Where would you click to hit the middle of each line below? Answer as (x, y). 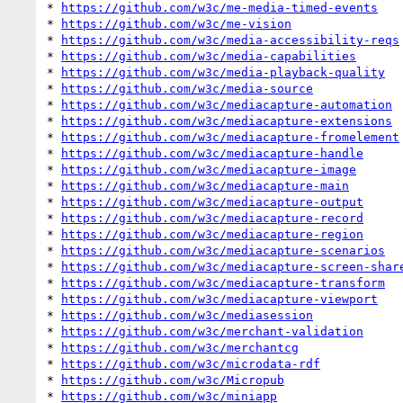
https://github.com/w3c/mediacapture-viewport (219, 299)
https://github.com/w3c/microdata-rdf (191, 363)
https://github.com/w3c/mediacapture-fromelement (230, 137)
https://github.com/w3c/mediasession (187, 315)
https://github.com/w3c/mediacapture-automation (227, 104)
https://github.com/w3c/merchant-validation (212, 331)
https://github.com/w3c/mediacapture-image (209, 169)
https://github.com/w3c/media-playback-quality (223, 72)
